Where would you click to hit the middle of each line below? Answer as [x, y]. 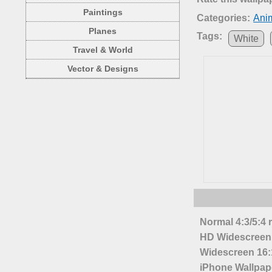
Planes [103, 31]
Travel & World [103, 50]
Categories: [224, 18]
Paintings [103, 12]
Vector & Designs [103, 69]
